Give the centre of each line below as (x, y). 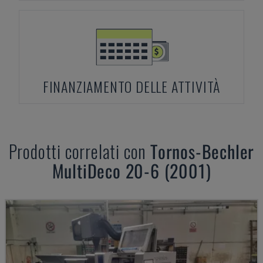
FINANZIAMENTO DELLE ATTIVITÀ (131, 86)
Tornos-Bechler (203, 151)
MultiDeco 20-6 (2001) (131, 171)
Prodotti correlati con (80, 151)
